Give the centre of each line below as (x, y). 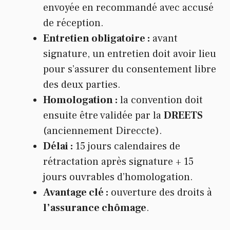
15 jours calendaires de (127, 147)
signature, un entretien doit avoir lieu (130, 54)
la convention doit (160, 100)
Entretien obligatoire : (97, 39)
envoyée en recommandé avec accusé (128, 8)
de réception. (73, 23)
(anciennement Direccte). (103, 131)
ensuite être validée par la (103, 116)
